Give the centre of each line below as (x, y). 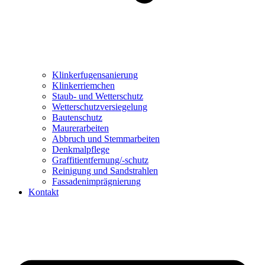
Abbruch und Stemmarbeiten (106, 139)
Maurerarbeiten (80, 128)
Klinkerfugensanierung (95, 75)
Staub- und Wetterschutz (98, 96)
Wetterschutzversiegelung (100, 107)
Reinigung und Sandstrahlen (105, 171)
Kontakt (43, 192)
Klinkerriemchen (83, 85)
